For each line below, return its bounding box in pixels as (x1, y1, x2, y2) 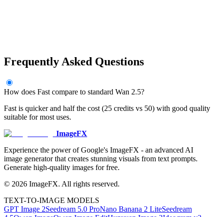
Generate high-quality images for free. (4, 163, 120, 172)
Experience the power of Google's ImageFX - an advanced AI (4, 146, 193, 155)
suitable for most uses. (4, 113, 71, 122)
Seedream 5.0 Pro (46, 205, 100, 214)
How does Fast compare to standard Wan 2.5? (4, 88, 144, 96)
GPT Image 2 (4, 205, 46, 214)
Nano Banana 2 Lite (100, 205, 162, 214)
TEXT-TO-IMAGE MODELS (4, 196, 99, 205)
